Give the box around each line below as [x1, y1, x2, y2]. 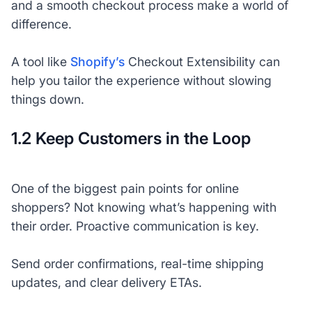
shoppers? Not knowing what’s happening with [10, 200, 276, 215]
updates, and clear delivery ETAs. [10, 275, 205, 290]
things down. [10, 92, 84, 107]
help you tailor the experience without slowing [10, 73, 272, 88]
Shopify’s [70, 54, 125, 70]
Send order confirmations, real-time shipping [10, 256, 264, 272]
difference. [10, 17, 75, 32]
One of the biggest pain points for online [10, 181, 239, 196]
